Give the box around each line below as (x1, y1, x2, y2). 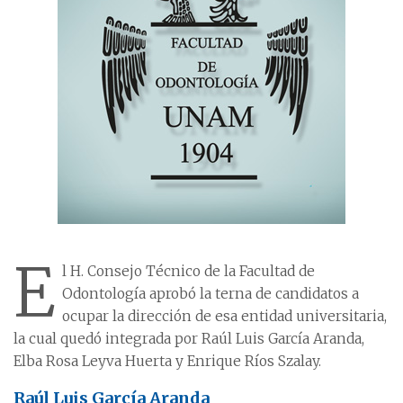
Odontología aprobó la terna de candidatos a (62, 285, 359, 302)
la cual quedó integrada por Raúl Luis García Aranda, (13, 330, 364, 347)
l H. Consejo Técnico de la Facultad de (62, 263, 315, 280)
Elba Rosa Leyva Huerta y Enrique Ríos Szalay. (13, 353, 321, 370)
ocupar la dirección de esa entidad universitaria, (62, 308, 387, 325)
